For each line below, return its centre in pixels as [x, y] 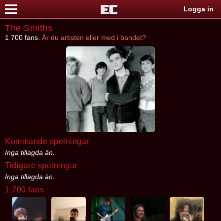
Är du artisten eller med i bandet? [94, 37]
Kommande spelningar [47, 141]
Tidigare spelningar [41, 166]
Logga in [199, 9]
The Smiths [29, 28]
